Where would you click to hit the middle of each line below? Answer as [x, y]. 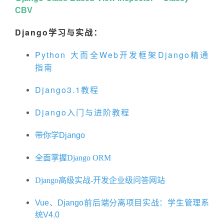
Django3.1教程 [67, 90]
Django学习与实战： [59, 32]
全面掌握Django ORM [73, 158]
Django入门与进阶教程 [82, 112]
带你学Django [60, 135]
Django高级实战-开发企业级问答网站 [100, 180]
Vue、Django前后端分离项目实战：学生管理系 [122, 203]
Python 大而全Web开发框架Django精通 [122, 55]
